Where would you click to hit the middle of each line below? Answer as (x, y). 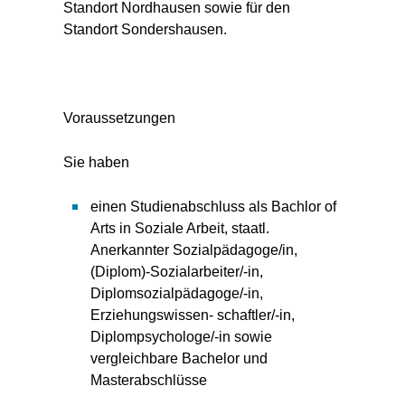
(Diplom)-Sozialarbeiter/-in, (177, 272)
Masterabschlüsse (149, 380)
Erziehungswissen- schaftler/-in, (193, 315)
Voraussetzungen (119, 118)
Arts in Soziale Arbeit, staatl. (180, 228)
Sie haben (96, 162)
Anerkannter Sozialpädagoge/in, (194, 250)
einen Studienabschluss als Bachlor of (213, 207)
